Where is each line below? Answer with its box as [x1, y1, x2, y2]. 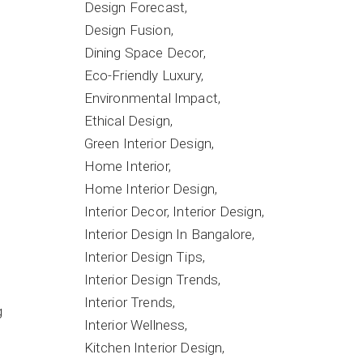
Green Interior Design [83, 135, 212, 152]
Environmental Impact [83, 90, 218, 106]
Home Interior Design [83, 181, 215, 197]
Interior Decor [83, 203, 167, 220]
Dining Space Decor [83, 45, 203, 61]
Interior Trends [83, 294, 173, 310]
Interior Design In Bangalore [83, 226, 253, 242]
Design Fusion [83, 22, 171, 38]
